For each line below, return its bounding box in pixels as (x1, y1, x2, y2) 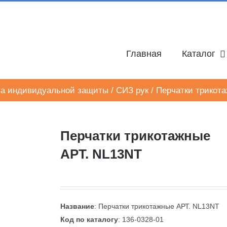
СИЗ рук (116, 85, 148, 95)
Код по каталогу (60, 215, 118, 223)
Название (60, 202, 94, 210)
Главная (126, 49, 162, 59)
